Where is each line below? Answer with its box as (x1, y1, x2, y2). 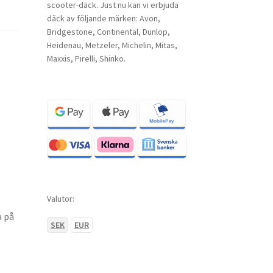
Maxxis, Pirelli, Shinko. (46, 53, 126, 65)
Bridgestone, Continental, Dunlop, (46, 26, 170, 38)
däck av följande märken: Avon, (46, 13, 160, 24)
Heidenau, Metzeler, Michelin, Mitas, (46, 40, 177, 51)
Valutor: (46, 193, 74, 204)
